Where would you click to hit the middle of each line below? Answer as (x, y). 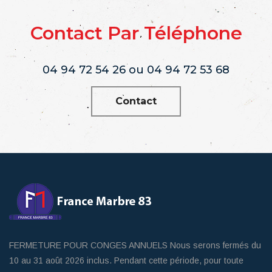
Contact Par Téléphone (136, 33)
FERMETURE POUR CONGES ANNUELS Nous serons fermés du (135, 245)
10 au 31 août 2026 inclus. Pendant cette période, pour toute (126, 260)
